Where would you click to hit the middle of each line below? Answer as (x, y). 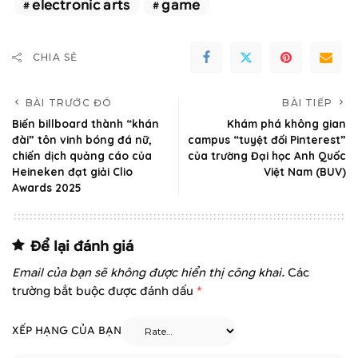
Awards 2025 (47, 188)
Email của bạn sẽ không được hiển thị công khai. (148, 273)
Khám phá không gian (286, 124)
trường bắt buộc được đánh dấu (104, 291)
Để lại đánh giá (82, 247)
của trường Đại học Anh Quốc (267, 156)
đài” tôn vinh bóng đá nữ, (82, 140)
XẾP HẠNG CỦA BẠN (67, 331)
